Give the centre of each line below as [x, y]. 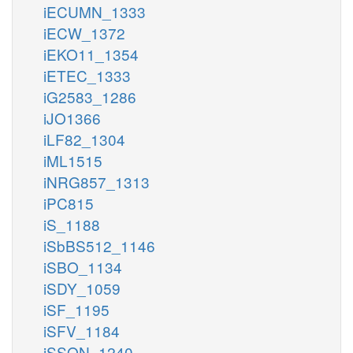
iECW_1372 [84, 32]
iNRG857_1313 [97, 181]
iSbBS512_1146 [99, 245]
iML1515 [73, 160]
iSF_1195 [76, 309]
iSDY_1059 [82, 288]
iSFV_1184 [82, 330]
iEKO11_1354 [91, 54]
